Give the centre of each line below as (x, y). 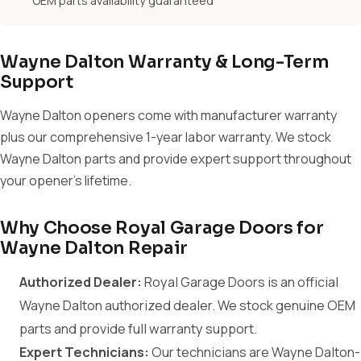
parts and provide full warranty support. (138, 329)
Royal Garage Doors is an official (240, 282)
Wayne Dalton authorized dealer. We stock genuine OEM (187, 305)
